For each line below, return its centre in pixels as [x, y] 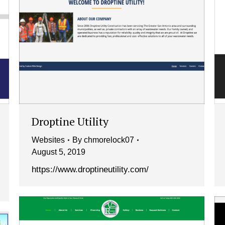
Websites [48, 140]
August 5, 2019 [59, 152]
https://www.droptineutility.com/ [90, 170]
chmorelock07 [109, 140]
